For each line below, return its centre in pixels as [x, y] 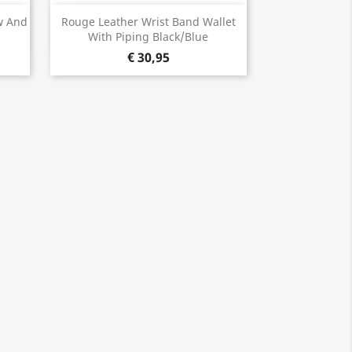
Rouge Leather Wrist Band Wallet [148, 22]
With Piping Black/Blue [148, 37]
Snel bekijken [158, 22]
